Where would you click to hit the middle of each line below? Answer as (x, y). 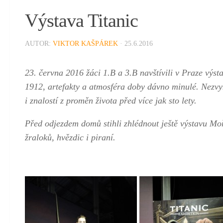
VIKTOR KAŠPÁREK (85, 44)
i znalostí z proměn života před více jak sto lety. (111, 101)
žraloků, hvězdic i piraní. (70, 138)
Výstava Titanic (81, 21)
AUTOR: (39, 44)
